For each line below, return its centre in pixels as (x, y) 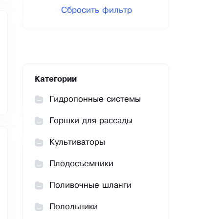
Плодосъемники (81, 164)
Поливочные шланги (90, 186)
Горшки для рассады (91, 121)
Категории (56, 80)
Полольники (74, 207)
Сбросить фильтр (96, 11)
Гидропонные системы (95, 100)
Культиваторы (77, 143)
